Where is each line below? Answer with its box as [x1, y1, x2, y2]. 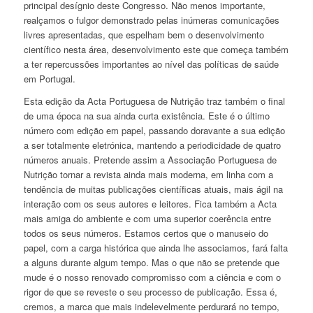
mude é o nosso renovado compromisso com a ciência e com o [23, 270, 281, 284]
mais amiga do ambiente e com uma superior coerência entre [23, 212, 271, 226]
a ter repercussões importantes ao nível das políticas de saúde [23, 57, 279, 71]
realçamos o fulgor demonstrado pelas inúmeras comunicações [23, 13, 279, 27]
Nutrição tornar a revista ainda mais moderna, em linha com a [23, 168, 273, 182]
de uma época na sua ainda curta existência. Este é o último [23, 109, 270, 123]
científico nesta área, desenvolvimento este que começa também [23, 43, 289, 57]
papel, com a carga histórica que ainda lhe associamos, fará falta [23, 241, 288, 255]
